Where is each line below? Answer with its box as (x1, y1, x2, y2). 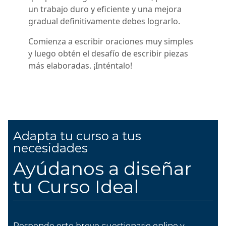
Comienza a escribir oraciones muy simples (28, 36, 193, 47)
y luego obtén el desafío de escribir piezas (28, 48, 188, 60)
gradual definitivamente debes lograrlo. (28, 16, 182, 27)
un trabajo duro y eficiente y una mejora (28, 4, 182, 15)
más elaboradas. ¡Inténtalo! (28, 60, 132, 72)
